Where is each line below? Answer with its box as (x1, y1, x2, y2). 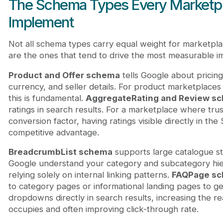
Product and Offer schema (8, 70, 120, 80)
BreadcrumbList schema (8, 147, 112, 157)
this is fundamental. (8, 93, 86, 103)
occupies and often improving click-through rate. (8, 204, 199, 215)
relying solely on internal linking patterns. (8, 170, 172, 180)
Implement (8, 13, 74, 31)
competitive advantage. (8, 127, 99, 137)
